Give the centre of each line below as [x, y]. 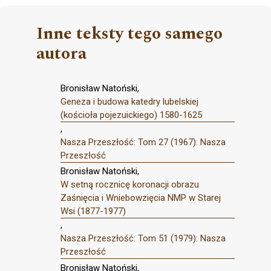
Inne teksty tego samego [129, 33]
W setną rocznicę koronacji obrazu [130, 185]
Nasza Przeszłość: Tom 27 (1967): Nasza [143, 142]
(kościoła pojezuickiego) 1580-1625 [131, 115]
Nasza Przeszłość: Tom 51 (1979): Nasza [143, 239]
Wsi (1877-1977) [93, 211]
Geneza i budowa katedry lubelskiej [129, 101]
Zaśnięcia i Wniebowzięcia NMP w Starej [141, 198]
